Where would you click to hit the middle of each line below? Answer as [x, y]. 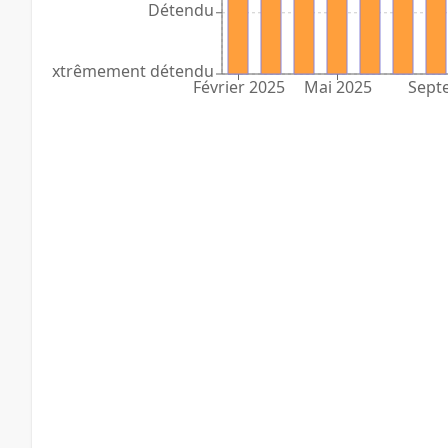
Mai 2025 [337, 87]
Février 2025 [238, 87]
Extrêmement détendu [128, 70]
